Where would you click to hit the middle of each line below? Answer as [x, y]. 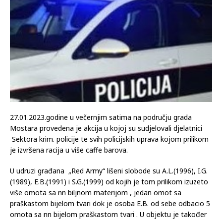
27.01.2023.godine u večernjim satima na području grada [101, 117]
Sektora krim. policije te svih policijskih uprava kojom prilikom [109, 139]
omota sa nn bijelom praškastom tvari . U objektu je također [108, 214]
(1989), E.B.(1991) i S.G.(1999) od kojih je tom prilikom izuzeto [109, 181]
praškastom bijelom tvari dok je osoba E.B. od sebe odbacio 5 [110, 203]
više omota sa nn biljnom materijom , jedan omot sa [96, 192]
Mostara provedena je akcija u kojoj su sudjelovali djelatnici [106, 128]
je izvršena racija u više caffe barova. [69, 150]
